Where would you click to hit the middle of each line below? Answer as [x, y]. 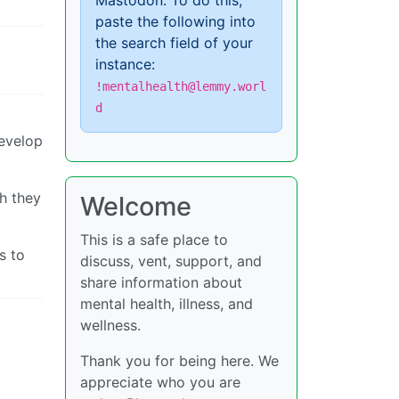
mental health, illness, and [167, 304]
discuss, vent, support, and [171, 261]
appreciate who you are [160, 382]
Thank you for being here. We [179, 361]
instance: [125, 64]
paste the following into [175, 21]
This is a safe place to [154, 240]
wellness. [110, 325]
